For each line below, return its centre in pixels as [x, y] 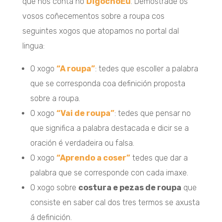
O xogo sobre [54, 187]
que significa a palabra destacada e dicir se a [109, 128]
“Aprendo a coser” [93, 158]
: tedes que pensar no [152, 113]
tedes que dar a [159, 158]
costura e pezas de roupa [130, 187]
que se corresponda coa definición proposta [108, 83]
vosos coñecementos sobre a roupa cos [93, 16]
